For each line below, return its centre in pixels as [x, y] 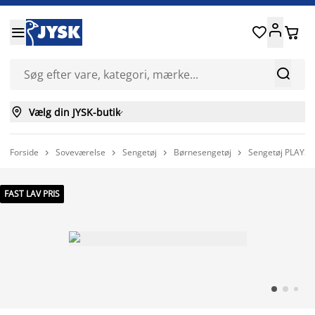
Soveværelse [81, 152]
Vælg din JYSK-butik [75, 112]
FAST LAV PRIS [32, 194]
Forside [24, 152]
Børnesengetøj [202, 152]
